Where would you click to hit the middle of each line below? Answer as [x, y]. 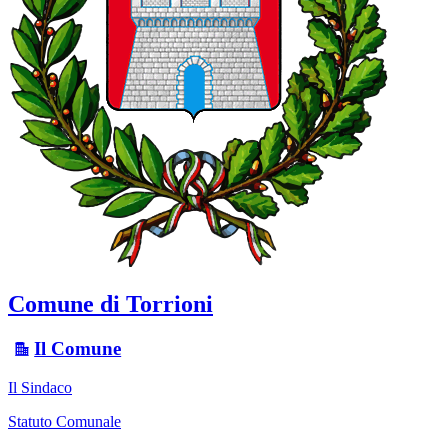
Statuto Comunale [64, 421]
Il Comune [78, 348]
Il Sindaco [40, 387]
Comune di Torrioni [110, 304]
